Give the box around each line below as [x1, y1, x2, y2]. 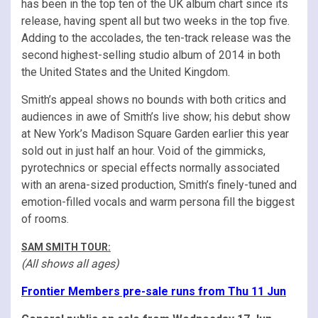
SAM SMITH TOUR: [21, 241, 111, 253]
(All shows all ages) [21, 256, 119, 270]
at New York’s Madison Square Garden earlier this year [21, 126, 289, 141]
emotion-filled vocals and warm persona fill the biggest [21, 194, 295, 209]
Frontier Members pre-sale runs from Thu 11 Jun [21, 284, 286, 298]
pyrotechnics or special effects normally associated [21, 160, 280, 175]
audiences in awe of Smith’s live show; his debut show [21, 109, 290, 124]
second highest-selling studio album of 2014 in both [21, 48, 280, 62]
